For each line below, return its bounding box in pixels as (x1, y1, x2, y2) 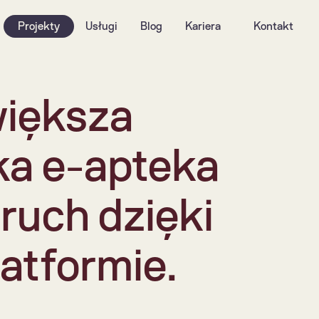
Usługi (85, 20, 117, 33)
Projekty (18, 20, 60, 33)
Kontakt (253, 20, 293, 33)
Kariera (185, 20, 221, 33)
